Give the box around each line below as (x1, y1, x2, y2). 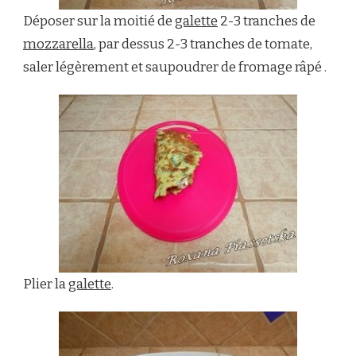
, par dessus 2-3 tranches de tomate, (94, 35, 312, 52)
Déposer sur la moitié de (23, 12, 175, 29)
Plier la (23, 275, 68, 292)
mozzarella (23, 35, 94, 52)
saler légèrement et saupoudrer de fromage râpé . (23, 58, 327, 75)
